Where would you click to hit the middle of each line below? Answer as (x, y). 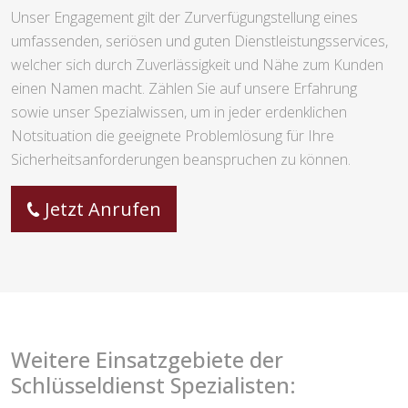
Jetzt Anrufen (103, 209)
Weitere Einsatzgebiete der (147, 360)
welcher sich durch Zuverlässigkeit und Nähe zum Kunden (197, 65)
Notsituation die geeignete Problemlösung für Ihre (173, 136)
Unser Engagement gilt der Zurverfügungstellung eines (184, 18)
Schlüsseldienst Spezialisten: (153, 386)
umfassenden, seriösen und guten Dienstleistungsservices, (199, 41)
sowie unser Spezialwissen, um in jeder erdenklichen (179, 112)
